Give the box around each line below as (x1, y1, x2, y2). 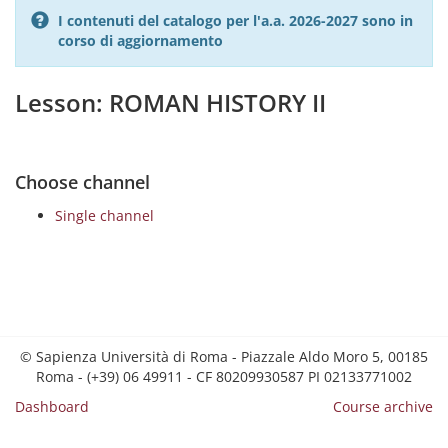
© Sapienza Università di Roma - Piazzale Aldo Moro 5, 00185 (20, 347, 428, 366)
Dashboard (15, 397, 89, 416)
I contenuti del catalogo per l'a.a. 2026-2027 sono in (58, 11, 413, 30)
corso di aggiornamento (58, 31, 223, 50)
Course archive (333, 397, 433, 416)
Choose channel (15, 170, 150, 194)
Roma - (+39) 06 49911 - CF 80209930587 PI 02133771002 (36, 367, 412, 386)
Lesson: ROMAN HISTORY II (15, 86, 326, 119)
